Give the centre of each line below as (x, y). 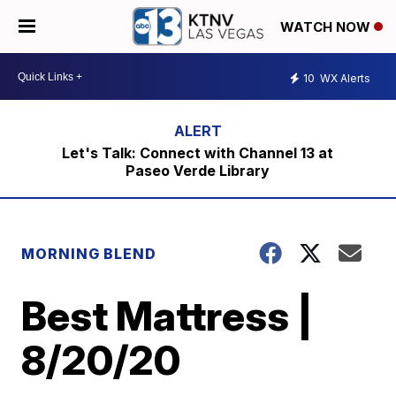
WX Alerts (344, 78)
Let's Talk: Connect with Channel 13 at (198, 153)
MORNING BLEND (89, 254)
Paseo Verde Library (198, 171)
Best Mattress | (168, 316)
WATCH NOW (327, 27)
